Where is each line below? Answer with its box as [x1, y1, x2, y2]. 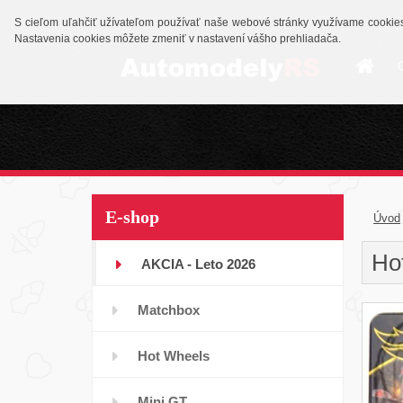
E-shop [105, 207, 159, 227]
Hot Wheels [138, 348, 210, 363]
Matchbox [138, 302, 200, 318]
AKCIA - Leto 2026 [141, 256, 255, 272]
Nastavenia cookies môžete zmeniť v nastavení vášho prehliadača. [14, 32, 341, 45]
